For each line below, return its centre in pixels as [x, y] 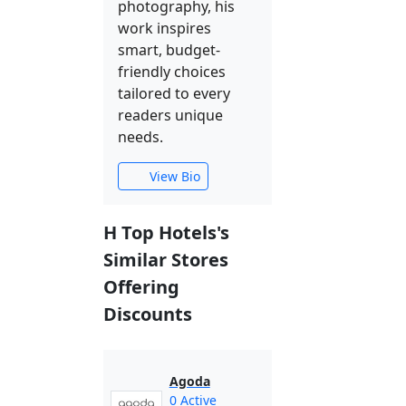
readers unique [170, 115]
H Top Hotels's [166, 232]
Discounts [148, 314]
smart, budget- [169, 50]
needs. [140, 137]
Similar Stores [166, 260]
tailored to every [174, 93]
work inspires [164, 28]
